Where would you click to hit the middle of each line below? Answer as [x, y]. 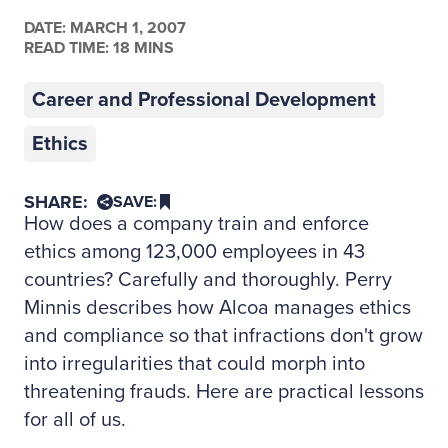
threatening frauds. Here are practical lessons [224, 392]
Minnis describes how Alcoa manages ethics [217, 308]
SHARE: [56, 202]
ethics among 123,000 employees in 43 [194, 252]
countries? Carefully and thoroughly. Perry [208, 280]
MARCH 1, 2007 [126, 28]
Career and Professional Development [204, 100]
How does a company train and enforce [196, 224]
